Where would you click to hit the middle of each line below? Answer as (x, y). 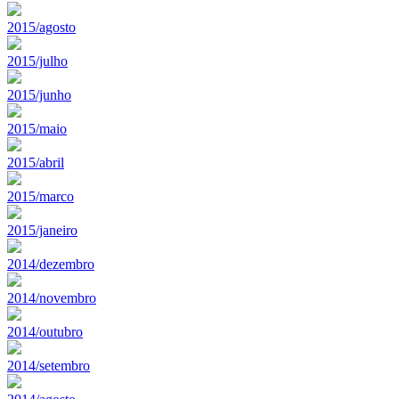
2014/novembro (52, 297)
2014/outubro (45, 331)
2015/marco (41, 196)
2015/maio (37, 128)
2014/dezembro (51, 264)
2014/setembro (49, 365)
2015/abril (36, 162)
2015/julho (37, 61)
